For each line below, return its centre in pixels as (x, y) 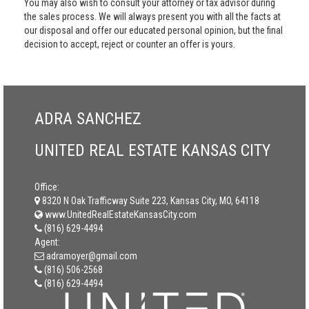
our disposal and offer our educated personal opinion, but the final (153, 30)
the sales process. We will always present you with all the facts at (152, 17)
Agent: (47, 242)
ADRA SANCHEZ (88, 119)
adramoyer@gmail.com (92, 256)
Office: (47, 187)
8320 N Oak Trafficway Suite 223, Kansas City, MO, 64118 (151, 201)
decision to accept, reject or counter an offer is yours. (130, 44)
